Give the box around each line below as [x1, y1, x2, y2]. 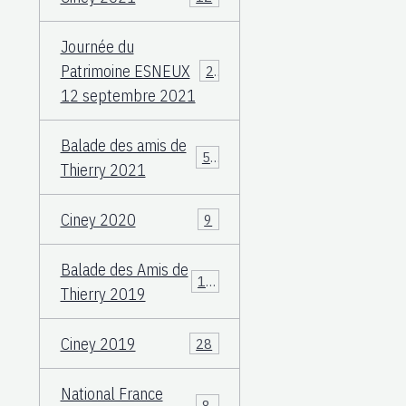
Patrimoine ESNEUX [60, 60, 190, 82]
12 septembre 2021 [60, 84, 196, 106]
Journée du [60, 35, 134, 57]
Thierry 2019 [60, 283, 146, 304]
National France [60, 382, 163, 404]
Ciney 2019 [60, 333, 136, 354]
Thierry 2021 [60, 159, 146, 180]
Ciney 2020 [60, 208, 136, 230]
